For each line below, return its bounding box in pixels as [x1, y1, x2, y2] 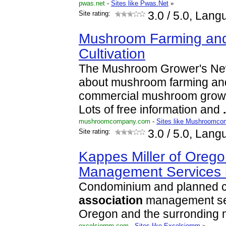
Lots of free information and [79, 103, 223, 116]
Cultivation [79, 46, 145, 62]
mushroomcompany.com [79, 118, 150, 125]
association [79, 194, 143, 207]
